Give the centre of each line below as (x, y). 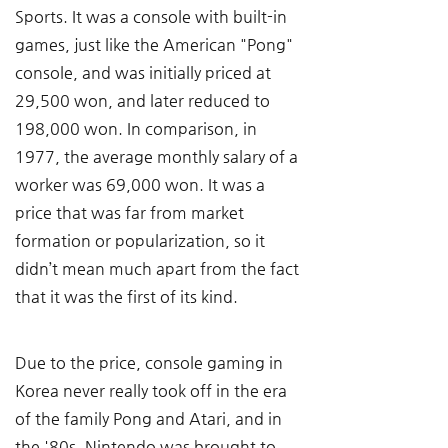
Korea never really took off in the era (153, 390)
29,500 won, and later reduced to (144, 100)
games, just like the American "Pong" (156, 44)
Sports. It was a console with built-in (153, 16)
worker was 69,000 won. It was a (142, 184)
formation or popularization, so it (142, 240)
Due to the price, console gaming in (151, 362)
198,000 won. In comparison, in (138, 128)
